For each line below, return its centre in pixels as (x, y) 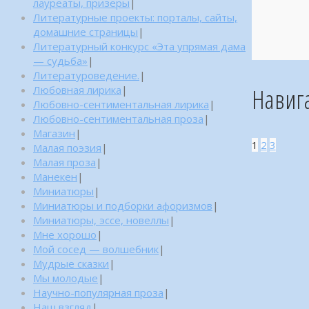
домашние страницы (86, 31)
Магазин (54, 133)
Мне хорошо (65, 234)
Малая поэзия (67, 147)
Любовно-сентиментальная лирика (121, 104)
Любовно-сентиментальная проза (118, 118)
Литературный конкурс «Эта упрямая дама (139, 46)
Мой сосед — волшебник (96, 249)
